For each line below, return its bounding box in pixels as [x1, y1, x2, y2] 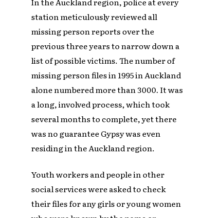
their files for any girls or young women [31, 197, 182, 209]
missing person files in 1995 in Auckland [31, 69, 182, 81]
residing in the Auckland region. [31, 142, 155, 154]
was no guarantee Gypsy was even [31, 127, 161, 139]
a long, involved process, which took [31, 98, 170, 110]
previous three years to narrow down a [31, 39, 180, 52]
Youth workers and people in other [31, 168, 165, 180]
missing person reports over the [31, 25, 155, 37]
